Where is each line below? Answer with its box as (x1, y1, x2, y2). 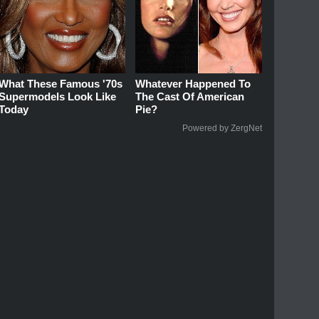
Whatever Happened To (135, 77, 251, 90)
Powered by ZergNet (182, 122, 262, 133)
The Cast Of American (135, 90, 245, 103)
